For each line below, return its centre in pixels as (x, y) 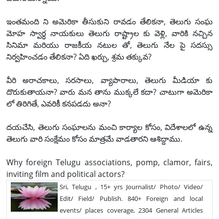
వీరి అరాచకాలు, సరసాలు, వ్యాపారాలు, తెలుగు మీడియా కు (109, 80)
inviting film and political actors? (66, 174)
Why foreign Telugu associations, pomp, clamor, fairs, (109, 162)
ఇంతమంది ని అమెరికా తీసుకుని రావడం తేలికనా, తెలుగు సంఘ (109, 21)
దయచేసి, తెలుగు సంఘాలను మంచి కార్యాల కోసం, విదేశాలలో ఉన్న (109, 127)
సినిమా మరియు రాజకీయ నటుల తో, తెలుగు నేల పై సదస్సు (109, 45)
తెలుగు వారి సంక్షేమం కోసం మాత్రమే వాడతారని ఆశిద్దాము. (94, 139)
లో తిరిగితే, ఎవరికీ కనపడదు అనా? (59, 103)
